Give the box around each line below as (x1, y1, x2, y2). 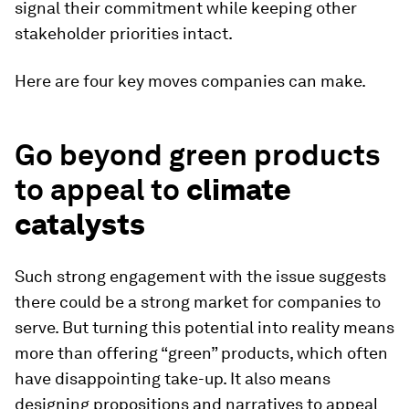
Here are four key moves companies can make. (15, 71, 366, 91)
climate (186, 172, 291, 208)
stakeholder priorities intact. (15, 24, 233, 44)
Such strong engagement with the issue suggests (15, 267, 386, 287)
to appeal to (15, 172, 186, 208)
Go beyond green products (15, 137, 380, 173)
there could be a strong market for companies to (15, 292, 381, 312)
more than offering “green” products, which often (15, 343, 388, 363)
